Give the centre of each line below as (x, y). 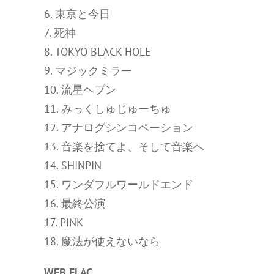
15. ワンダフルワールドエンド (119, 184)
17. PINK (64, 222)
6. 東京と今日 (77, 14)
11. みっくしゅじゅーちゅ (108, 109)
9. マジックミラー (88, 71)
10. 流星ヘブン (80, 90)
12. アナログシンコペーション (119, 128)
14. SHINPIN (73, 165)
